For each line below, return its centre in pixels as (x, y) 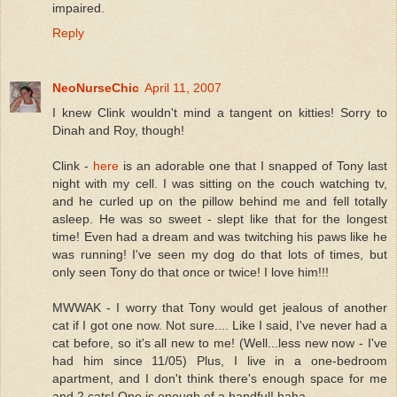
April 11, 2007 (183, 87)
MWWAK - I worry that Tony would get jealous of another (220, 307)
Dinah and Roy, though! (118, 130)
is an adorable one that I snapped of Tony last (253, 165)
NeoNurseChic (96, 87)
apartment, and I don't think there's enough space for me (220, 378)
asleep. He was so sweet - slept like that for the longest (220, 218)
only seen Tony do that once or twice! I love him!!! (191, 272)
